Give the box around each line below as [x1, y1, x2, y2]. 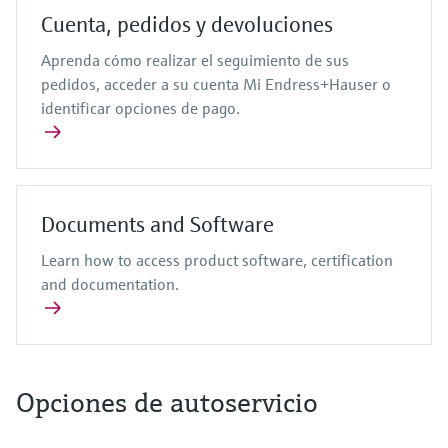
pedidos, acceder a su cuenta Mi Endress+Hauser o [41, 74, 391, 94]
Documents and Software [41, 211, 274, 238]
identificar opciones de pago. [41, 98, 240, 118]
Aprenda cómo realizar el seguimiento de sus [41, 50, 349, 70]
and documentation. [41, 274, 179, 294]
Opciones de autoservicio [16, 385, 318, 420]
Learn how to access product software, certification [41, 250, 393, 270]
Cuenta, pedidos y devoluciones [41, 11, 333, 38]
